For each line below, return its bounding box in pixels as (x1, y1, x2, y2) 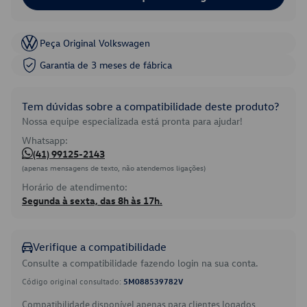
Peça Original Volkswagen (40, 36, 150, 49)
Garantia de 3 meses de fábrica (40, 58, 172, 71)
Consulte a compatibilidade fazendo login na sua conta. (22, 256, 258, 269)
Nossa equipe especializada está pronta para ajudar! (22, 114, 243, 127)
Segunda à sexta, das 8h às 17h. (22, 194, 162, 207)
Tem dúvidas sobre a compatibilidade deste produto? (22, 99, 279, 113)
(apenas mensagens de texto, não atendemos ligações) (22, 162, 206, 173)
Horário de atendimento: (22, 180, 127, 193)
